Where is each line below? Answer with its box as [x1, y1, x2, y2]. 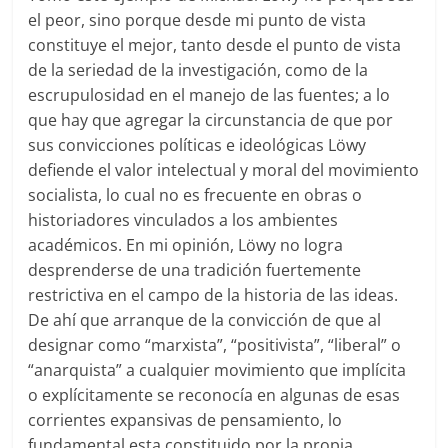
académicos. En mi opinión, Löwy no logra [28, 234, 344, 257]
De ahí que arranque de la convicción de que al [28, 309, 382, 332]
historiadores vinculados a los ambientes [28, 209, 339, 232]
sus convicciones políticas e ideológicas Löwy [28, 134, 367, 157]
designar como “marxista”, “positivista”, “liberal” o [28, 334, 402, 357]
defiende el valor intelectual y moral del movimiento [28, 159, 420, 182]
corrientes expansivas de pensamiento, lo [28, 409, 343, 432]
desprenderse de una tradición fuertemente [28, 259, 362, 282]
